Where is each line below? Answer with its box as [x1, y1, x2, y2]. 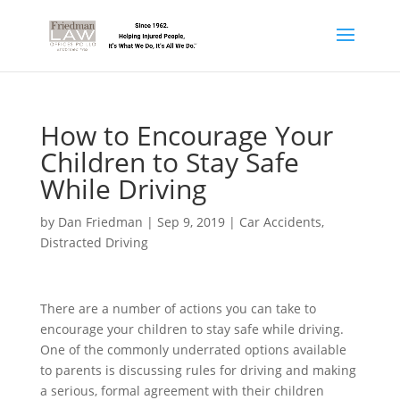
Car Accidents [238, 213, 321, 230]
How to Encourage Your [39, 117, 333, 154]
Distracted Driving [39, 234, 148, 251]
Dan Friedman [57, 213, 143, 230]
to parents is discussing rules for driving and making [39, 362, 356, 379]
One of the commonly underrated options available [39, 341, 346, 358]
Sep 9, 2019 [156, 213, 225, 230]
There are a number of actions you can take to [39, 300, 316, 317]
